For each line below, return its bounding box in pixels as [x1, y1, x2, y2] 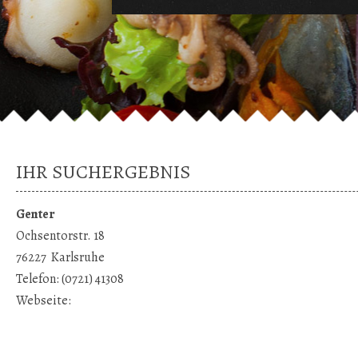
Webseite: [16, 292, 72, 309]
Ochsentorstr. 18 [16, 227, 105, 245]
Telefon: [16, 270, 62, 288]
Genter [16, 205, 56, 223]
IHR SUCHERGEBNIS [16, 159, 191, 185]
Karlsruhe [51, 249, 105, 266]
